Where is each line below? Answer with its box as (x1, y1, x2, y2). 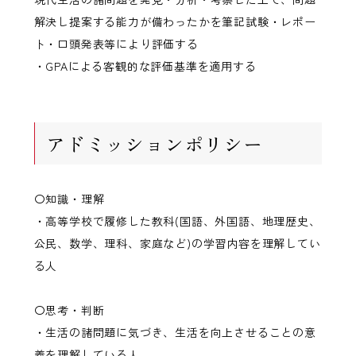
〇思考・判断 (33, 302, 105, 319)
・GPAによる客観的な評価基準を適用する (33, 57, 257, 74)
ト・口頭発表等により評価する (33, 35, 199, 52)
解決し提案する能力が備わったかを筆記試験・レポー (33, 13, 316, 29)
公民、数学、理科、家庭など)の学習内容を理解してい (33, 234, 321, 251)
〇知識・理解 (33, 190, 105, 207)
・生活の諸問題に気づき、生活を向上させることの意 (33, 324, 316, 341)
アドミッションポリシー (46, 129, 263, 157)
